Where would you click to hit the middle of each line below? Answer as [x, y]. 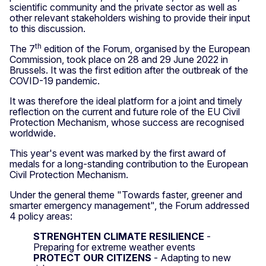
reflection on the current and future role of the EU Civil [125, 112]
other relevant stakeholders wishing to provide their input [130, 18]
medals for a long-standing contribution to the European [129, 164]
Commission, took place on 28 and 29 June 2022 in [119, 60]
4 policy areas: [41, 216]
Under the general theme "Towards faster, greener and [126, 195]
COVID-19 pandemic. [55, 81]
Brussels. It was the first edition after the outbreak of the [129, 70]
